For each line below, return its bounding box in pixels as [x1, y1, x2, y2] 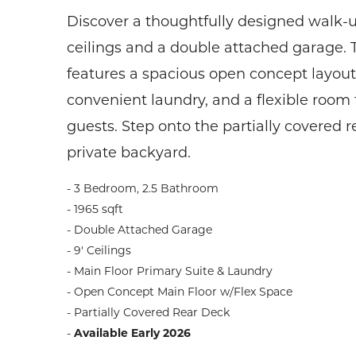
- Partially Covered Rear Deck [67, 308, 230, 320]
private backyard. [67, 146, 191, 162]
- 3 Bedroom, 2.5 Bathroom [67, 184, 219, 196]
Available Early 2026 [74, 328, 191, 341]
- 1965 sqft [67, 204, 123, 217]
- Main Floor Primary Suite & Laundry [67, 266, 273, 279]
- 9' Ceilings [67, 246, 131, 258]
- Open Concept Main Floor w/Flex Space [67, 287, 292, 300]
